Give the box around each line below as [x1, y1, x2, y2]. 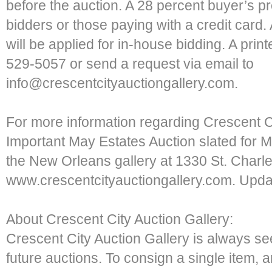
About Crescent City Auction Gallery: [6, 211, 233, 227]
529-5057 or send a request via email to [6, 56, 254, 72]
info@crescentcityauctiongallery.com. [6, 75, 238, 91]
